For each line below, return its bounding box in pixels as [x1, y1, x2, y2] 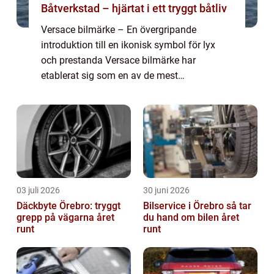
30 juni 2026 [143, 185, 190, 196]
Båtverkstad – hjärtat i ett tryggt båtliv [41, 2, 227, 15]
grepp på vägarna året [17, 212, 114, 224]
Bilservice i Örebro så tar [143, 200, 226, 212]
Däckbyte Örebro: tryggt [17, 200, 120, 212]
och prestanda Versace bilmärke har [41, 54, 196, 67]
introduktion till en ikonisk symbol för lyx [41, 39, 215, 51]
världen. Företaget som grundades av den [41, 100, 220, 113]
